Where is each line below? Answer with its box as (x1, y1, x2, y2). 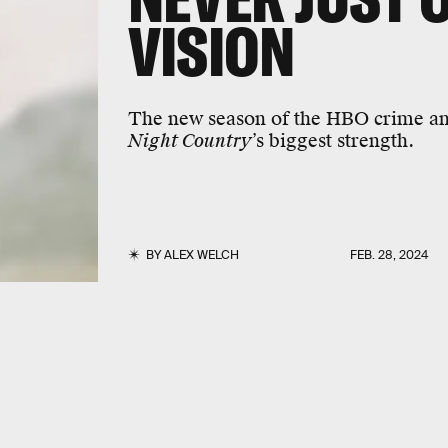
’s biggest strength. (251, 129, 414, 153)
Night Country (127, 129, 252, 154)
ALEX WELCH (163, 247, 239, 263)
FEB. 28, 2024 (350, 247, 429, 263)
